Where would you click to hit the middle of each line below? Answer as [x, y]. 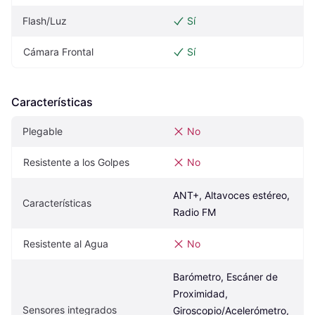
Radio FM [194, 212]
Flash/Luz [45, 20]
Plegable [43, 131]
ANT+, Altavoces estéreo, [231, 195]
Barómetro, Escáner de [225, 276]
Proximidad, [200, 293]
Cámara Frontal [58, 51]
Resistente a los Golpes [76, 162]
